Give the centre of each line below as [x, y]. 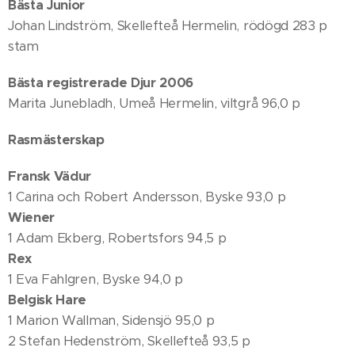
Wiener [32, 218]
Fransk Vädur [50, 176]
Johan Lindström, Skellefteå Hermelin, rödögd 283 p [168, 26]
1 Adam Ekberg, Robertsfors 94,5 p [117, 238]
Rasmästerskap [56, 140]
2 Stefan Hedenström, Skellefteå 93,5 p [129, 341]
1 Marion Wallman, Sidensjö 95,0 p [111, 321]
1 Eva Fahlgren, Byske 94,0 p [96, 279]
